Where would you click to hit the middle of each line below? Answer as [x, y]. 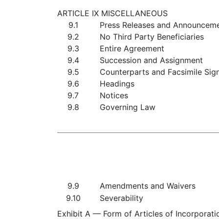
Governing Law [128, 107]
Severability [121, 198]
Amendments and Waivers [148, 186]
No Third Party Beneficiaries [152, 37]
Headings [117, 84]
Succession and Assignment [151, 60]
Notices [114, 95]
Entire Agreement [132, 48]
